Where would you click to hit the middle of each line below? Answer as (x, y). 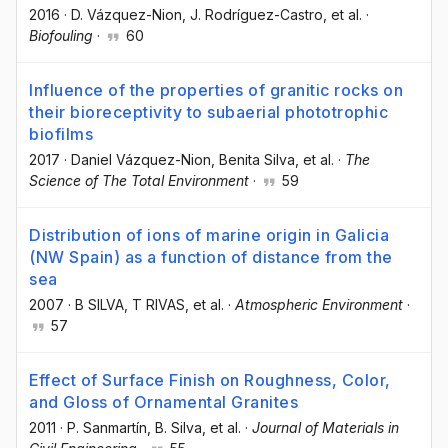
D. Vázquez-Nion (126, 14)
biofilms (61, 133)
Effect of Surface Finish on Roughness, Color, (210, 380)
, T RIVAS (154, 305)
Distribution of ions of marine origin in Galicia (209, 235)
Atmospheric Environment (319, 305)
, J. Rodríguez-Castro (252, 14)
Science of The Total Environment (139, 180)
